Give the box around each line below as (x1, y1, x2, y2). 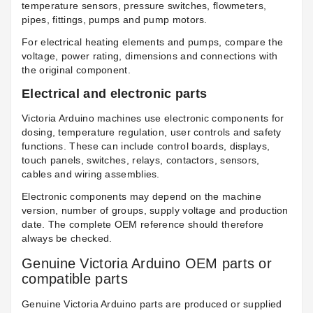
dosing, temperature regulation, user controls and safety (22, 126, 282, 138)
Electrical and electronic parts (22, 87, 208, 101)
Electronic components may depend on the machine (22, 191, 262, 203)
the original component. (22, 64, 131, 76)
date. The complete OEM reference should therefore (22, 219, 264, 231)
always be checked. (22, 233, 112, 245)
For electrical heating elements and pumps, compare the (22, 36, 284, 48)
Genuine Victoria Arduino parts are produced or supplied (22, 298, 282, 310)
